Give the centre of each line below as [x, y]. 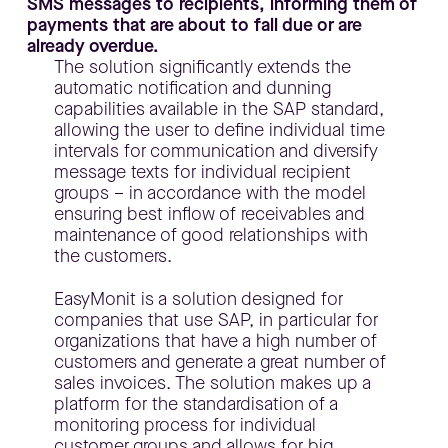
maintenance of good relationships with [210, 234]
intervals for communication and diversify [215, 150]
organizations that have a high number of [215, 341]
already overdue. [92, 45]
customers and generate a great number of [219, 362]
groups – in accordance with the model [209, 192]
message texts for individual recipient [202, 171]
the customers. [112, 255]
